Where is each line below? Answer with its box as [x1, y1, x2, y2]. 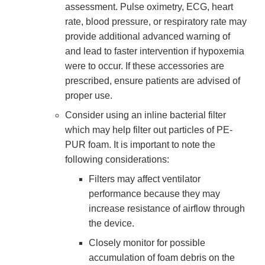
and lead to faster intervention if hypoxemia [65, 46, 244, 57]
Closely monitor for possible [89, 238, 205, 248]
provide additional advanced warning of [65, 31, 230, 42]
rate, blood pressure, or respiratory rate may [65, 17, 247, 27]
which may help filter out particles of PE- [65, 125, 232, 135]
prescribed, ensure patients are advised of [65, 76, 240, 86]
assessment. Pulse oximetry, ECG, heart [65, 2, 233, 12]
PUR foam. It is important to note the [65, 140, 215, 150]
